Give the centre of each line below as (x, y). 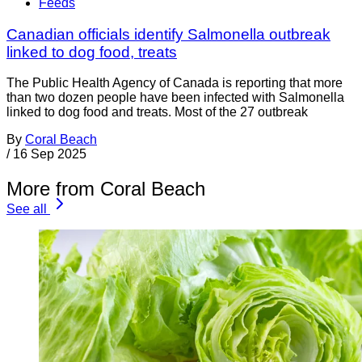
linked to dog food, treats (92, 52)
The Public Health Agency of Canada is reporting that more (175, 83)
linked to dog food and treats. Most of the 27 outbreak (157, 112)
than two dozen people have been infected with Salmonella (175, 98)
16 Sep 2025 (50, 154)
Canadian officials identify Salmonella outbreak (168, 34)
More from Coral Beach (106, 189)
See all (27, 209)
